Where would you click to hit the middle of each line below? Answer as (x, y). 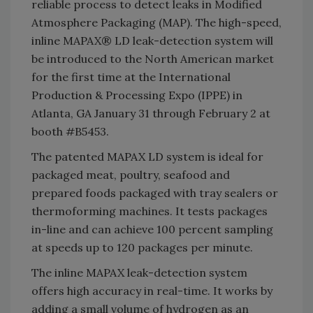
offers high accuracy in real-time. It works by (152, 290)
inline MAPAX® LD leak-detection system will (152, 40)
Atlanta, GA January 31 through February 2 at (151, 113)
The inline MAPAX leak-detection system (139, 272)
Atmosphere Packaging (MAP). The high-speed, (156, 22)
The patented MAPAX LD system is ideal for (147, 156)
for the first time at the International (131, 77)
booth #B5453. (70, 131)
